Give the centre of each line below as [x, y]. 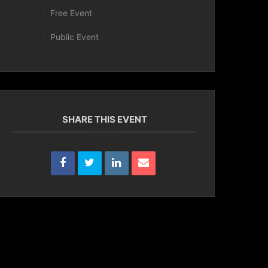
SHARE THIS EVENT [104, 120]
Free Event [71, 13]
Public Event [75, 37]
